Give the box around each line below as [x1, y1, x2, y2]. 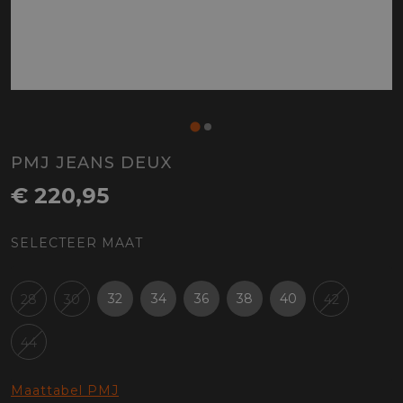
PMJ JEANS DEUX [11, 152, 172, 173]
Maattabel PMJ [11, 381, 119, 399]
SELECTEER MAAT [11, 234, 143, 251]
